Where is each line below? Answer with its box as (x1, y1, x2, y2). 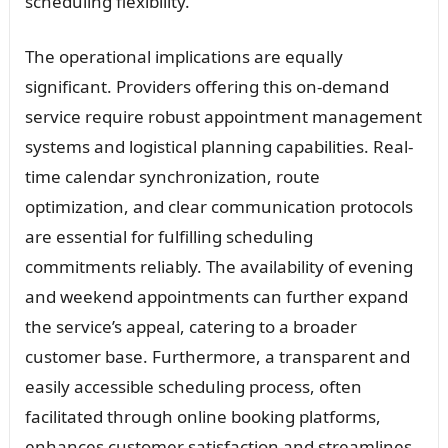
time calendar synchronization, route (24, 164, 320, 188)
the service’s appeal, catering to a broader (24, 314, 357, 338)
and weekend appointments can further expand (24, 284, 408, 308)
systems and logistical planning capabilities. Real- (24, 134, 413, 158)
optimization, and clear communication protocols (24, 194, 413, 218)
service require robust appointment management (24, 104, 422, 128)
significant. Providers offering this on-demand (24, 74, 389, 98)
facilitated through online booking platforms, (24, 404, 381, 428)
